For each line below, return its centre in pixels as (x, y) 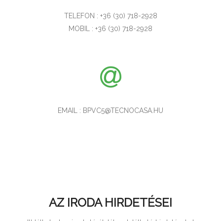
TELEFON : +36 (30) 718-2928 (110, 16)
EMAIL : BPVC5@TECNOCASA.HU (110, 111)
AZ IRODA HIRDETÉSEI (110, 203)
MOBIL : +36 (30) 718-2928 (110, 29)
